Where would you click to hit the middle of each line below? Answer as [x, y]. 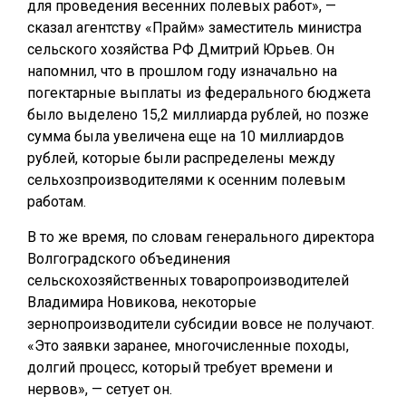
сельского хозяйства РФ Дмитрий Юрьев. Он [181, 49]
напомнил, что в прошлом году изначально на [182, 71]
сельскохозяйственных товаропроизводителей [188, 280]
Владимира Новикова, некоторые [142, 302]
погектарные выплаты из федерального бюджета [199, 93]
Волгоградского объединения [129, 259]
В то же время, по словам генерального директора [201, 237]
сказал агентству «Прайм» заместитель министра [194, 28]
